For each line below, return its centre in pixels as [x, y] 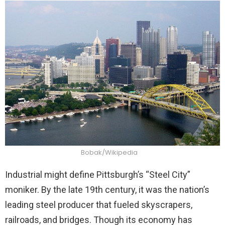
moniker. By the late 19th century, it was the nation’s [107, 190]
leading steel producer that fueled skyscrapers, [99, 205]
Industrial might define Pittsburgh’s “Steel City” [98, 175]
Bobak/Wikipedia [110, 153]
